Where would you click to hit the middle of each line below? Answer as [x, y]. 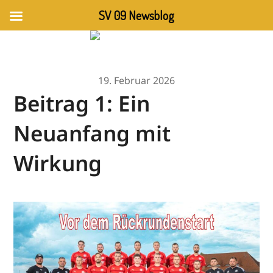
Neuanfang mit [92, 133]
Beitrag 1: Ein [82, 103]
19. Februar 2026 [136, 80]
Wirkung [58, 163]
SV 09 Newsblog [136, 15]
